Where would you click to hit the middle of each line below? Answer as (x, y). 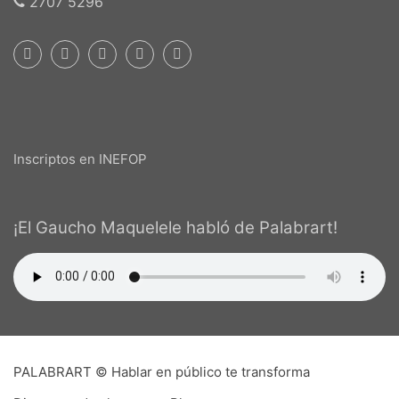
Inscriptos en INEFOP (80, 159)
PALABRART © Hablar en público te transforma (162, 371)
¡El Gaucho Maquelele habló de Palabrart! (175, 227)
